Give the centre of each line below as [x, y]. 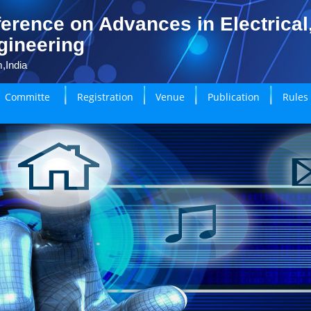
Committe [27, 97]
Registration [105, 97]
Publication [234, 97]
